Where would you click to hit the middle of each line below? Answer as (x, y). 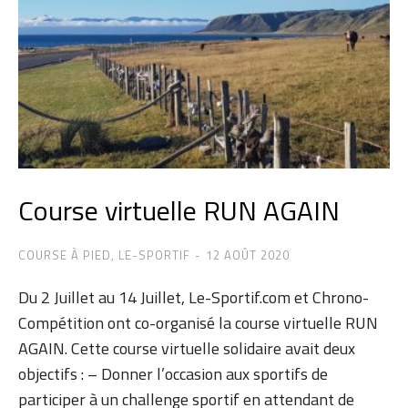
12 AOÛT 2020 (248, 255)
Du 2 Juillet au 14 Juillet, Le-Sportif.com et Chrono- (194, 297)
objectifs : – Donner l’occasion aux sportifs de (173, 374)
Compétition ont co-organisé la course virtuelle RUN (198, 323)
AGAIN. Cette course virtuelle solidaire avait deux (187, 348)
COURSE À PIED (65, 255)
